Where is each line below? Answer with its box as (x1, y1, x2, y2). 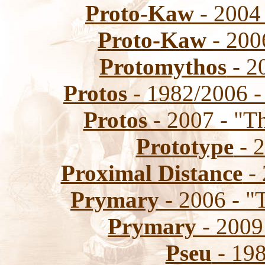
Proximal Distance (60, 160, 243, 186)
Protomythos (99, 54, 227, 79)
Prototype (135, 134, 234, 159)
